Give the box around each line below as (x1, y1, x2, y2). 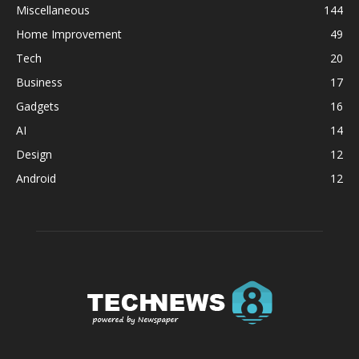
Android (16, 170, 56, 186)
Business (16, 74, 63, 90)
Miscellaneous (16, 2, 90, 18)
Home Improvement (16, 26, 122, 42)
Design (16, 146, 52, 162)
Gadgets (16, 98, 59, 114)
